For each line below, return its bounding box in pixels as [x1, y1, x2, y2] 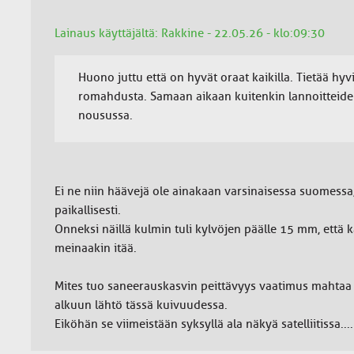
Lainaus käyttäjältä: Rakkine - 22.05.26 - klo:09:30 [54, 26, 325, 40]
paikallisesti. [54, 203, 121, 217]
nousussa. [77, 108, 133, 122]
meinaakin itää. [54, 241, 137, 255]
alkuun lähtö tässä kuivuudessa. [54, 298, 228, 312]
